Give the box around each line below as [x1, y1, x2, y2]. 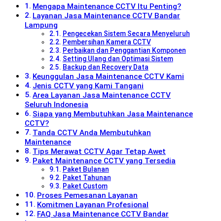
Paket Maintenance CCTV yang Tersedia [33, 156, 176, 165]
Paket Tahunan [62, 173, 111, 182]
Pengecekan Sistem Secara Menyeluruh [62, 29, 190, 37]
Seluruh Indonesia [25, 100, 88, 109]
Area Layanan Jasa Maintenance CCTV [33, 90, 171, 100]
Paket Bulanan [62, 165, 109, 173]
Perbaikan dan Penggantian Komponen [62, 46, 186, 54]
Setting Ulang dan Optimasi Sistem [62, 54, 173, 63]
